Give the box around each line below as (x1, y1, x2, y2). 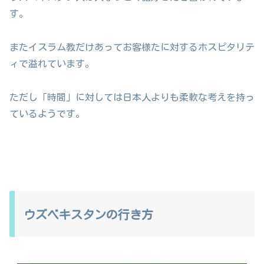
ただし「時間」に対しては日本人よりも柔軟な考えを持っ (9, 92, 255, 102)
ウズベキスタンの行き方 (24, 208, 153, 220)
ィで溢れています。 (9, 59, 94, 69)
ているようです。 (9, 108, 85, 118)
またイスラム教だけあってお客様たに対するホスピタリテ (9, 42, 255, 52)
